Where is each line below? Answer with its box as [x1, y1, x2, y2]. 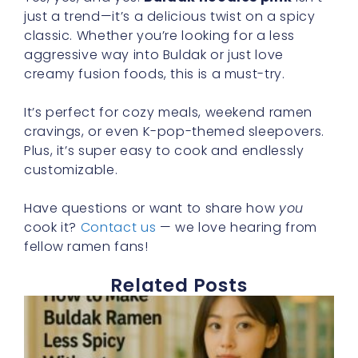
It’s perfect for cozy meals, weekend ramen [24, 102, 312, 121]
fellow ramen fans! [24, 237, 149, 256]
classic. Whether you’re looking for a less [24, 26, 295, 45]
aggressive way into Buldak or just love [24, 45, 284, 64]
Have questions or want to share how [24, 198, 280, 217]
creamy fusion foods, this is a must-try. [24, 64, 285, 83]
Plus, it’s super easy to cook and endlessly [24, 141, 304, 160]
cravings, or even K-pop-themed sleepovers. [24, 121, 324, 141]
